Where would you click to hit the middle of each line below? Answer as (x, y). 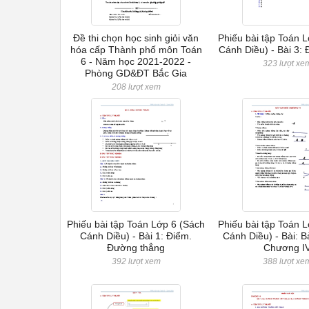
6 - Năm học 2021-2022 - (136, 61)
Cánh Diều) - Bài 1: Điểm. (136, 236)
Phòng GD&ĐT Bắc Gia (136, 73)
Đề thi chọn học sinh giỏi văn (136, 38)
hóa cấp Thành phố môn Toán (136, 50)
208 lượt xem (136, 87)
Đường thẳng (136, 248)
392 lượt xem (136, 261)
